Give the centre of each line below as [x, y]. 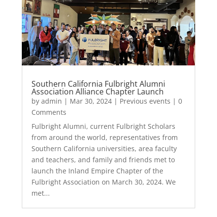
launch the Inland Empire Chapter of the [97, 170]
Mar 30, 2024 [91, 101]
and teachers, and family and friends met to [103, 159]
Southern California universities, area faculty [104, 148]
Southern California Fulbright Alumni [98, 84]
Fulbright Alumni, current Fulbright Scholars [103, 126]
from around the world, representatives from [104, 137]
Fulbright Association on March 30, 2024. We [103, 182]
